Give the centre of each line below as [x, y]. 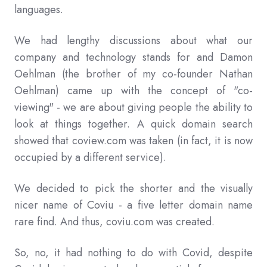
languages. [39, 10]
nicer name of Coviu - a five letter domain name [133, 205]
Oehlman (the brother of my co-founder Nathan [133, 74]
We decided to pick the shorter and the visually [133, 189]
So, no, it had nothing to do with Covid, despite [133, 253]
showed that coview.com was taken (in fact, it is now [133, 141]
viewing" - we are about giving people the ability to [133, 108]
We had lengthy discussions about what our [133, 41]
